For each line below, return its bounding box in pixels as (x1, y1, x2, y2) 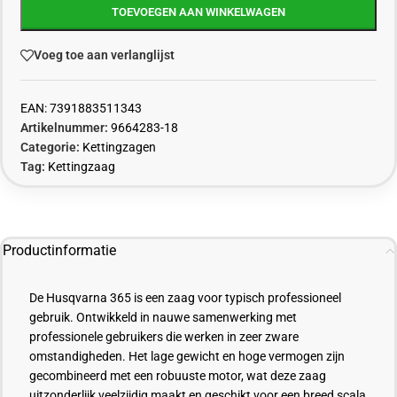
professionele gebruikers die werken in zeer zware (29, 329, 299, 344)
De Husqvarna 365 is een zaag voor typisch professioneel (29, 290, 341, 305)
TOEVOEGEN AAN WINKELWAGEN (111, 4, 285, 19)
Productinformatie (3, 241, 116, 259)
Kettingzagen (82, 139, 156, 154)
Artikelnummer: (20, 120, 111, 135)
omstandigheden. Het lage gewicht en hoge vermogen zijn (29, 348, 345, 363)
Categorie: (20, 139, 80, 154)
